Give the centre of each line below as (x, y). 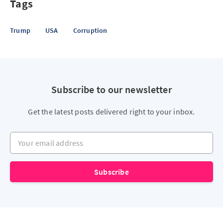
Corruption (90, 30)
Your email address (42, 136)
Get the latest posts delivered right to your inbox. (111, 111)
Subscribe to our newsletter (111, 89)
